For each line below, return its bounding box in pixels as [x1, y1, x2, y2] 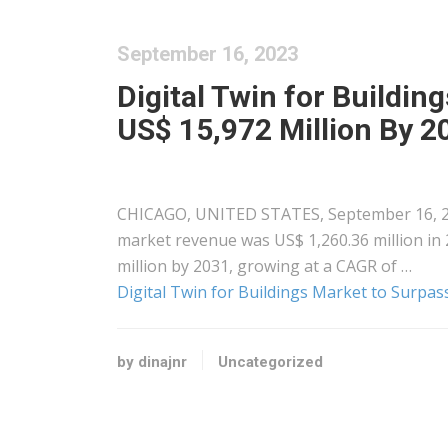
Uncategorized [218, 353, 323, 371]
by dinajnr [117, 353, 187, 371]
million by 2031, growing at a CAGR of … [117, 255, 412, 277]
